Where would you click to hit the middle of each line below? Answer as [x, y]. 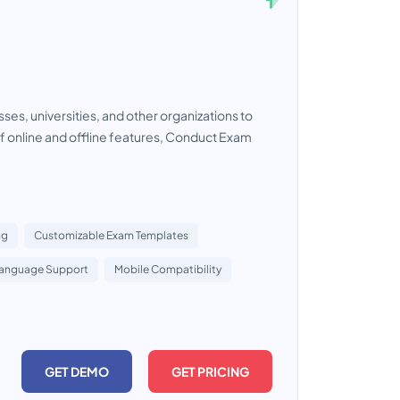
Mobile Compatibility [168, 269]
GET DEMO [77, 371]
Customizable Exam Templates [111, 235]
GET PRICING [210, 371]
